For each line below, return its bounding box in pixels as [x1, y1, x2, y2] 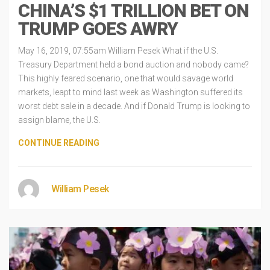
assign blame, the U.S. [18, 115, 101, 125]
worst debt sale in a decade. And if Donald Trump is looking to [18, 101, 250, 111]
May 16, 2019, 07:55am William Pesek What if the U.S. [18, 46, 218, 55]
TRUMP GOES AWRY [18, 18, 178, 39]
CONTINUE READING [18, 138, 99, 148]
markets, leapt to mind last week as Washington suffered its [18, 87, 243, 97]
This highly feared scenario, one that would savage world [18, 74, 233, 83]
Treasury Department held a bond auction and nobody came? [18, 60, 249, 69]
